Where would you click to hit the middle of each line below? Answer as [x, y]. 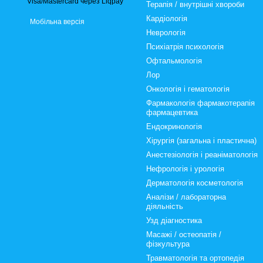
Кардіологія [167, 18]
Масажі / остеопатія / [184, 235]
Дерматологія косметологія [195, 183]
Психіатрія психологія [185, 47]
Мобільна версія [56, 22]
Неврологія [166, 33]
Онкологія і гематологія [188, 89]
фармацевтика [172, 112]
